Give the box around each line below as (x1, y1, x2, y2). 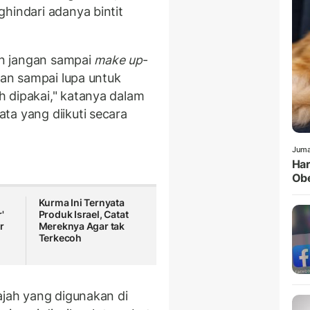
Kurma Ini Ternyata (38, 197, 125, 209)
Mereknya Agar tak (38, 220, 125, 232)
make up (94, 52, 143, 67)
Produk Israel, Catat (38, 208, 129, 221)
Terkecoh (38, 232, 82, 244)
